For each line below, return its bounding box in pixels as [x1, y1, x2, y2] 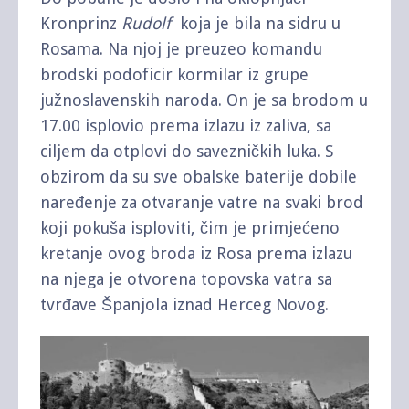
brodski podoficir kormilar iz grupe [40, 64, 309, 84]
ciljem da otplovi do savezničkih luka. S [40, 141, 333, 161]
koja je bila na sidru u [171, 13, 341, 33]
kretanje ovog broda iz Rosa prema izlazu [40, 243, 352, 263]
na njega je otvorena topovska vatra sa [40, 268, 332, 288]
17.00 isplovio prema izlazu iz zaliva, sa [40, 115, 331, 135]
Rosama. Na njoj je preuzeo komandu [40, 38, 322, 58]
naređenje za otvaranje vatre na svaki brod [40, 192, 363, 212]
